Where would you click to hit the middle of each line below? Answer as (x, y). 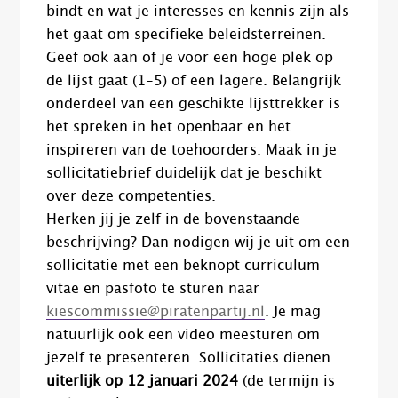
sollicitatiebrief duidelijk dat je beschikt (184, 174)
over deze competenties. (131, 197)
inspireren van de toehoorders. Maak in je (192, 151)
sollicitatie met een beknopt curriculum (183, 266)
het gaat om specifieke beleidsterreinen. (187, 35)
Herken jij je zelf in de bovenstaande (174, 220)
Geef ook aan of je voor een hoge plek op (190, 58)
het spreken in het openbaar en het (169, 127)
